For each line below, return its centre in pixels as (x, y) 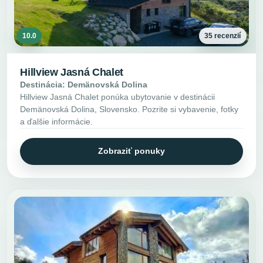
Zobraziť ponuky (131, 151)
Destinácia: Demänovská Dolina (84, 85)
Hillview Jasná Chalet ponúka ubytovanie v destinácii (118, 97)
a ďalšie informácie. (57, 122)
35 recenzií (223, 36)
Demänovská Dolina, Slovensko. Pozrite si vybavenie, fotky (129, 109)
